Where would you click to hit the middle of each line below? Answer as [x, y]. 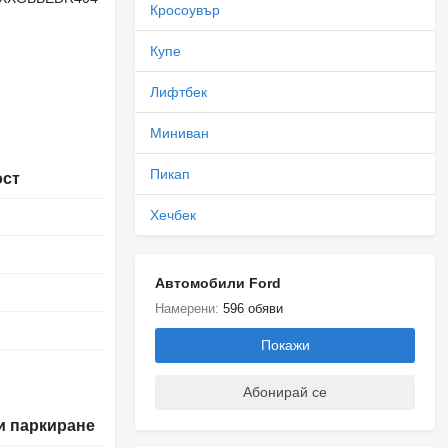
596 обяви [253, 308]
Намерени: [189, 308]
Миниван [180, 132]
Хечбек [173, 214]
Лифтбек [179, 91]
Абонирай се [285, 392]
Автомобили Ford [218, 282]
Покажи [285, 345]
